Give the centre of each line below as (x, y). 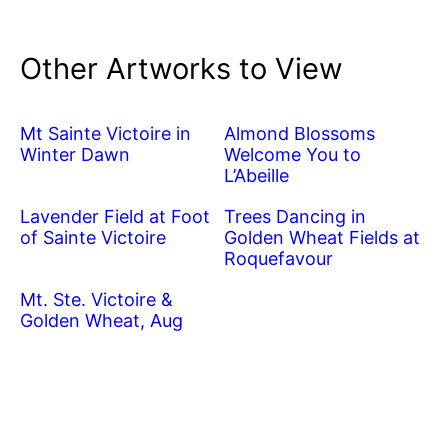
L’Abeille (256, 176)
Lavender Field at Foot (115, 217)
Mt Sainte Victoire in (105, 134)
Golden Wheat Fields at (322, 238)
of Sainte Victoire (93, 238)
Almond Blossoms (299, 134)
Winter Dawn (75, 155)
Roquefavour (278, 259)
